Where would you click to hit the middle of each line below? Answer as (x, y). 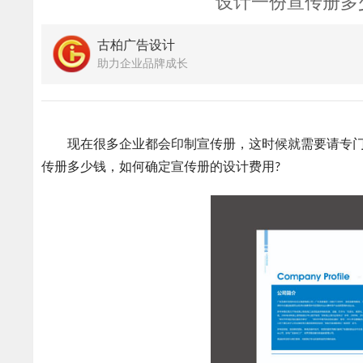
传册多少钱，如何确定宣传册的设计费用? (161, 167)
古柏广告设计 (137, 46)
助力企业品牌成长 (143, 64)
